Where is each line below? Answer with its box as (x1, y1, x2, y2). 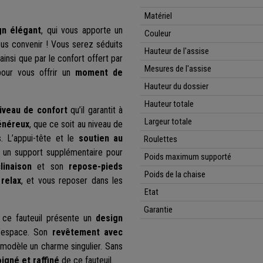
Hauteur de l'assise (144, 46, 210, 57)
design (96, 213, 123, 224)
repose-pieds (69, 161, 123, 173)
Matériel (144, 11, 173, 22)
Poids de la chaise (144, 169, 206, 180)
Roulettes (144, 134, 177, 145)
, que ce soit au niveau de (29, 119, 123, 130)
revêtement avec (52, 227, 123, 238)
